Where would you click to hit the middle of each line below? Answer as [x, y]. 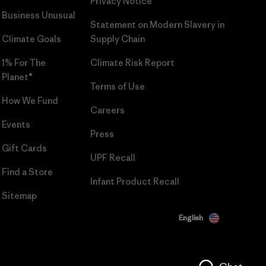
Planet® [17, 77]
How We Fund [30, 100]
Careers [107, 110]
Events [16, 124]
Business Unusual [38, 15]
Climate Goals [31, 39]
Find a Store [27, 172]
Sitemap [19, 195]
